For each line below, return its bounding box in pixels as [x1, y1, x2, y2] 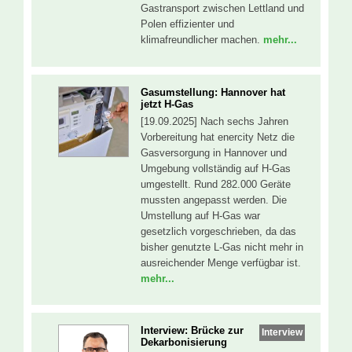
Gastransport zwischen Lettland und [141, 2, 304, 15]
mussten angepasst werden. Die [141, 193, 287, 206]
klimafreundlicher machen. [141, 34, 263, 46]
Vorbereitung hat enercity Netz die [141, 130, 295, 143]
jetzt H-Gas [141, 97, 193, 110]
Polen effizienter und [141, 18, 234, 31]
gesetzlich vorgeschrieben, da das [141, 225, 296, 237]
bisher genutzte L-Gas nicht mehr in [141, 240, 303, 253]
